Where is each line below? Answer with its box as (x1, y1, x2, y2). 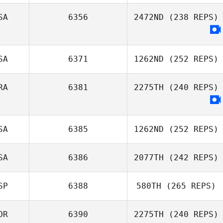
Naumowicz (157, 176, 195, 184)
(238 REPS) (164, 12, 219, 22)
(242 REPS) (164, 153, 219, 162)
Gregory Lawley (166, 194, 220, 203)
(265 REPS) (161, 181, 216, 191)
